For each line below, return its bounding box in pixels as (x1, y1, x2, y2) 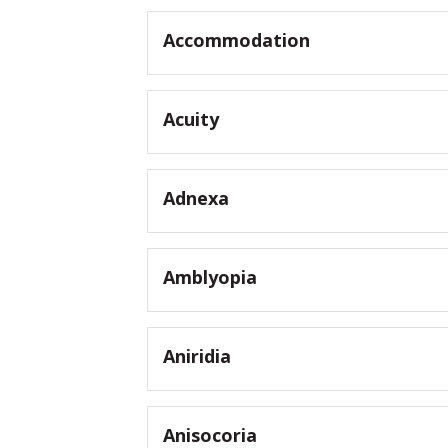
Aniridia (163, 344, 231, 369)
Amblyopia (163, 265, 257, 290)
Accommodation (163, 28, 310, 53)
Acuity (163, 107, 219, 132)
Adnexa (163, 186, 229, 211)
